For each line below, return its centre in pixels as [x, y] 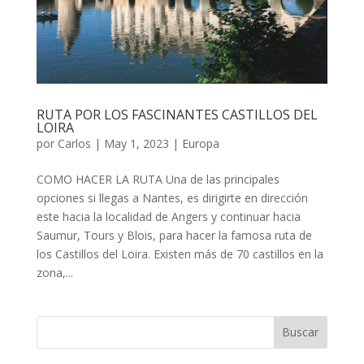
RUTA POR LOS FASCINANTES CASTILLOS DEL [177, 114]
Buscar [301, 332]
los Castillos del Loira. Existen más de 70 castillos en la [180, 253]
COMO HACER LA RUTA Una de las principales [158, 179]
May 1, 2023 [136, 143]
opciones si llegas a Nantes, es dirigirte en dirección [172, 197]
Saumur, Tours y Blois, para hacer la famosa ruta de [174, 235]
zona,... [54, 272]
